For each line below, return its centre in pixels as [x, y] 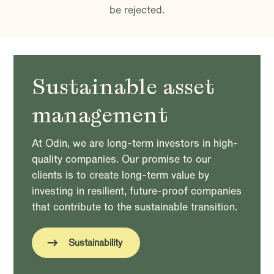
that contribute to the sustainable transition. [135, 207]
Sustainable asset [124, 87]
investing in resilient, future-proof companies [137, 191]
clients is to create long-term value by [121, 175]
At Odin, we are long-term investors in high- [135, 143]
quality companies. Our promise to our [122, 159]
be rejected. [137, 10]
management [100, 115]
